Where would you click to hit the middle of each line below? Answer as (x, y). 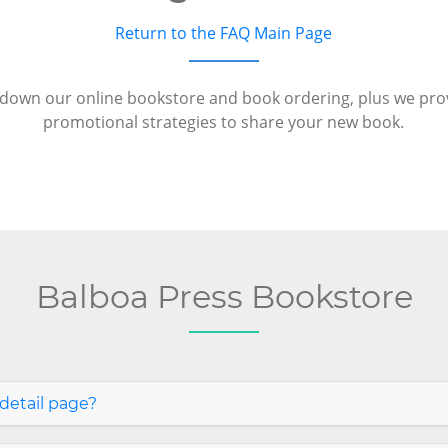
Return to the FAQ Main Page (224, 33)
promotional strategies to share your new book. (224, 122)
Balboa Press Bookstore (224, 296)
